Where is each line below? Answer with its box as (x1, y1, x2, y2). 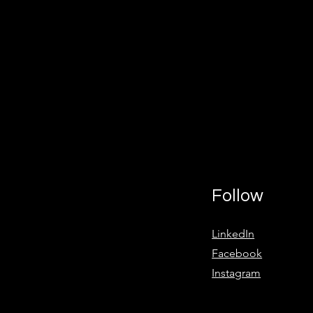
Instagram (212, 266, 261, 279)
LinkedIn (212, 227, 255, 240)
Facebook (212, 247, 263, 260)
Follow (212, 187, 264, 205)
